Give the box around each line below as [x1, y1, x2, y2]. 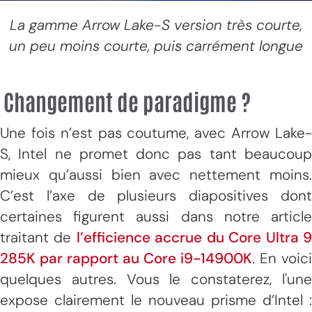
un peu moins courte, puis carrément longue [9, 36, 303, 56]
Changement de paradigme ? [3, 86, 251, 116]
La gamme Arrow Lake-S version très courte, [10, 15, 302, 35]
